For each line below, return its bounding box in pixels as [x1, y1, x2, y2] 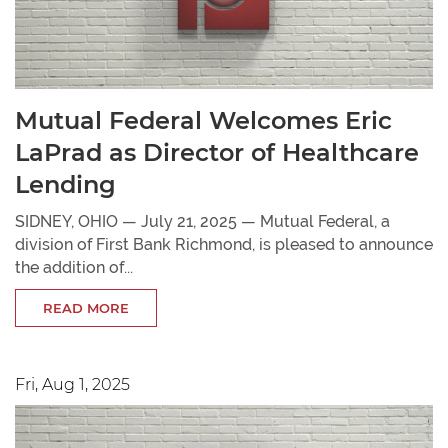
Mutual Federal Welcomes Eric [15, 106, 392, 136]
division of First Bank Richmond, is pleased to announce [15, 235, 433, 255]
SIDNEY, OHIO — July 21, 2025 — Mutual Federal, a [15, 212, 390, 232]
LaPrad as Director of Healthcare [15, 138, 419, 168]
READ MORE [43, 300, 129, 317]
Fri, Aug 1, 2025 [15, 375, 130, 395]
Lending [15, 170, 116, 200]
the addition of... [15, 258, 133, 278]
